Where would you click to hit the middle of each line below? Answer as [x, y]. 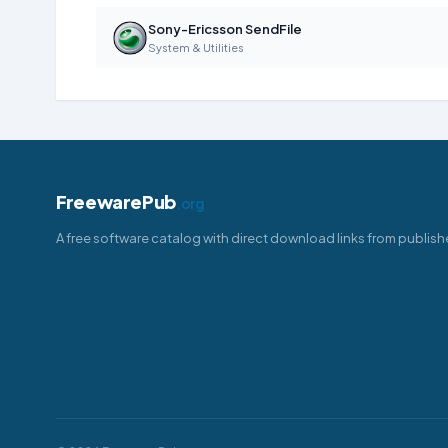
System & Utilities [196, 47]
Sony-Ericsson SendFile [225, 29]
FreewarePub [116, 201]
